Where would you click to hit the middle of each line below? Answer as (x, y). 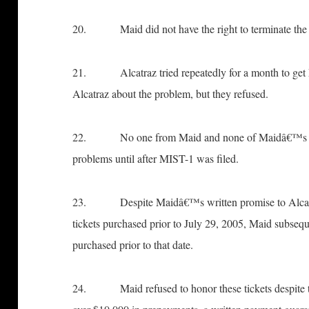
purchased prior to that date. (133, 244)
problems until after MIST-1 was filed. (156, 158)
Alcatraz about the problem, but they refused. (171, 93)
